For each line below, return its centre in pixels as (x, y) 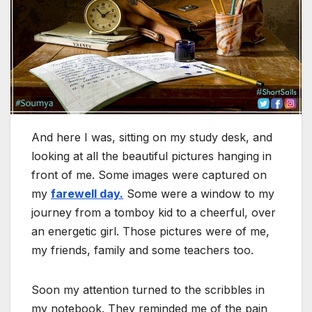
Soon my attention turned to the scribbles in (148, 290)
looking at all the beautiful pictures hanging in (151, 156)
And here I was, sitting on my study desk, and (152, 138)
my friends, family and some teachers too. (142, 250)
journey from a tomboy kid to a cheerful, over (154, 213)
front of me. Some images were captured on (149, 175)
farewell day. (87, 194)
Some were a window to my (199, 194)
